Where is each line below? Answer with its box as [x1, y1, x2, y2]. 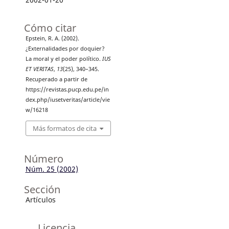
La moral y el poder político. [25, 55, 102, 63]
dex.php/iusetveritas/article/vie [25, 96, 110, 104]
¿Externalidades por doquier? [25, 45, 105, 53]
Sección [24, 182, 60, 196]
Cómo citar [24, 21, 76, 35]
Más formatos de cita [32, 123, 97, 133]
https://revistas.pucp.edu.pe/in [25, 86, 109, 94]
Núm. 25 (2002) [25, 164, 78, 174]
